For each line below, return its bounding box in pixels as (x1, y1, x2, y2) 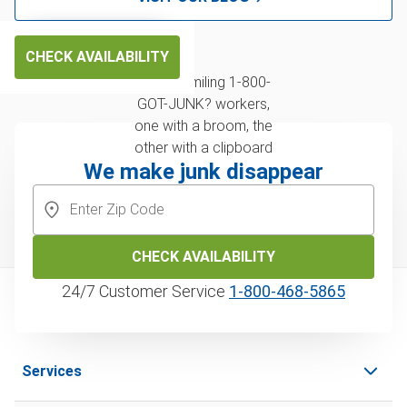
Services (22, 362, 82, 380)
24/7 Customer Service (62, 281, 229, 301)
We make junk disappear (84, 158, 323, 184)
